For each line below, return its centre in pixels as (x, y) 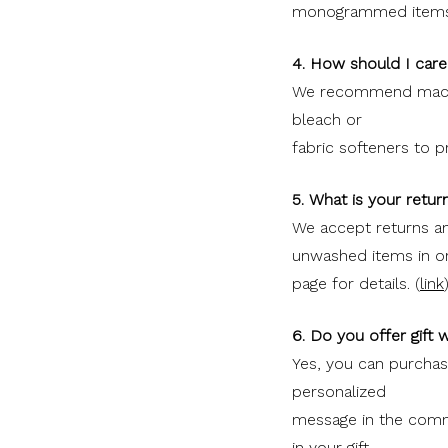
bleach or (327, 119)
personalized (339, 391)
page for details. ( (356, 283)
